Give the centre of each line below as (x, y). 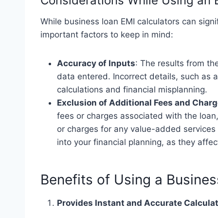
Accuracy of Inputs (96, 63)
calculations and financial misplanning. (132, 89)
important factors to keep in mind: (107, 34)
